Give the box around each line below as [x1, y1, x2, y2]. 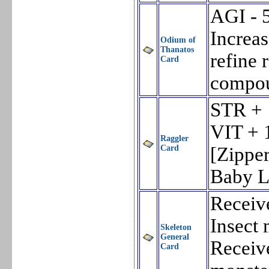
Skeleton [160, 223, 192, 232]
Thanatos [160, 45, 195, 55]
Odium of [160, 35, 196, 45]
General [160, 232, 190, 242]
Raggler [160, 134, 189, 144]
